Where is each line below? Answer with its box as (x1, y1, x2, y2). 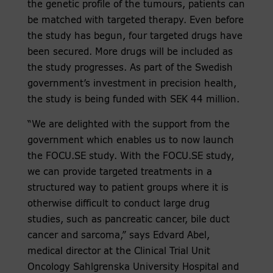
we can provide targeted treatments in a (27, 168, 212, 177)
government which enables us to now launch (27, 136, 234, 146)
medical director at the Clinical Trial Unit (27, 247, 210, 257)
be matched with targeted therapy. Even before (27, 16, 244, 26)
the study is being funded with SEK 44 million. (27, 95, 239, 105)
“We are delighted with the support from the (27, 120, 230, 130)
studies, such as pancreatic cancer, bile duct (27, 215, 230, 225)
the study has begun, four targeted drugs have (27, 32, 243, 41)
